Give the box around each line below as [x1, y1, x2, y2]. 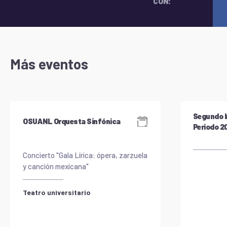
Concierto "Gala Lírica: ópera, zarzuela [23, 150, 147, 160]
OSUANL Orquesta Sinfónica [23, 116, 121, 126]
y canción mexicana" [23, 161, 89, 171]
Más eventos [10, 55, 88, 72]
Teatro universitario [23, 187, 91, 197]
